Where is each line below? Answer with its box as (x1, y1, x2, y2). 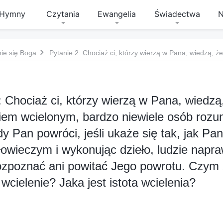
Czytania (46, 9, 80, 19)
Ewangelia (98, 9, 136, 19)
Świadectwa (154, 9, 200, 19)
